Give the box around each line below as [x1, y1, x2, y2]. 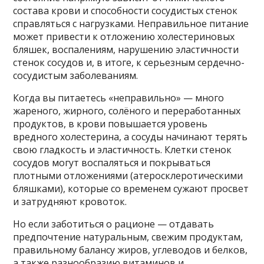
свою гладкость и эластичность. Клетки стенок [13, 143, 232, 156]
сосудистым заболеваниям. [13, 68, 138, 82]
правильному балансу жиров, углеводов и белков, [13, 243, 248, 256]
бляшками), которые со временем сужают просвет [13, 181, 249, 195]
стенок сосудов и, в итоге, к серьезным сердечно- [13, 55, 245, 69]
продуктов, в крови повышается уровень [13, 117, 208, 130]
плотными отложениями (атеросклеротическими [13, 169, 243, 182]
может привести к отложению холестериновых [13, 29, 235, 43]
